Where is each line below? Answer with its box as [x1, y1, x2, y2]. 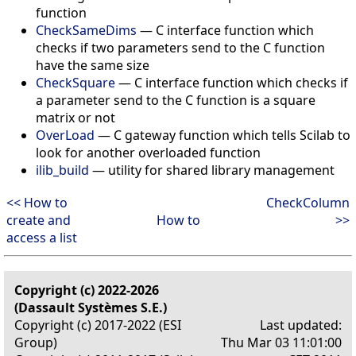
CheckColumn [266, 193, 350, 211]
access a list [6, 228, 77, 246]
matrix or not [36, 108, 115, 126]
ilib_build [36, 161, 89, 179]
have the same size [36, 56, 149, 74]
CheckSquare [36, 73, 115, 91]
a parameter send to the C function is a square [36, 91, 315, 109]
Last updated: [260, 315, 342, 334]
